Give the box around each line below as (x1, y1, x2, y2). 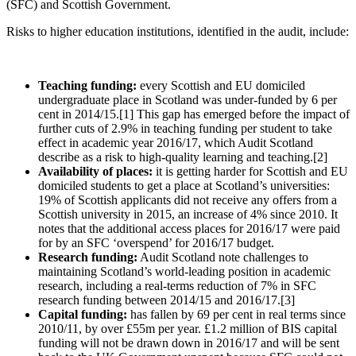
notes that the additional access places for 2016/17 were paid (38, 221, 340, 235)
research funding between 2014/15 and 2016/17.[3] (38, 292, 295, 307)
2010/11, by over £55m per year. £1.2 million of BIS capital (38, 321, 337, 335)
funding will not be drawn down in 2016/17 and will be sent (38, 335, 339, 350)
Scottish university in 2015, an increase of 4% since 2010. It (38, 207, 338, 221)
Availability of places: (38, 164, 153, 178)
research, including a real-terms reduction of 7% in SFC (38, 278, 316, 292)
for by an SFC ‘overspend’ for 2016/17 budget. (38, 235, 274, 250)
